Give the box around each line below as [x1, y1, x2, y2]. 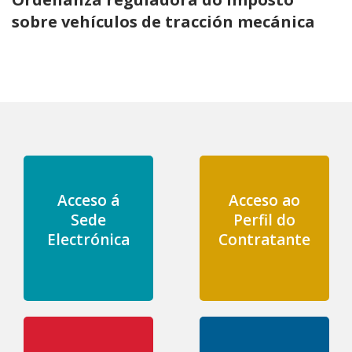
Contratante [218, 229, 310, 250]
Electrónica [46, 229, 130, 250]
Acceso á [57, 189, 119, 211]
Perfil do [233, 209, 295, 230]
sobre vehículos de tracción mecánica [12, 10, 315, 32]
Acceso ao [228, 189, 300, 211]
